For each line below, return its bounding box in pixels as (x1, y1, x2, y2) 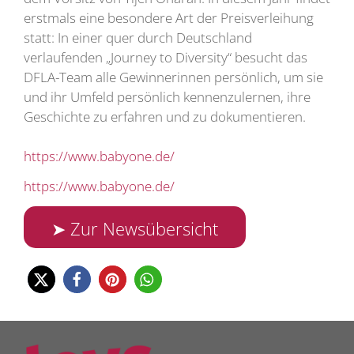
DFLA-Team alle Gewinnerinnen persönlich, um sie (24, 67, 323, 86)
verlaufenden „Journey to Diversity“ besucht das (24, 47, 307, 66)
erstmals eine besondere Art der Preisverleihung (24, 8, 314, 27)
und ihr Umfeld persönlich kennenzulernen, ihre (24, 87, 311, 106)
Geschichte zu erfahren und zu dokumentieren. (24, 107, 306, 126)
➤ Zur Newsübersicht (51, 217, 219, 241)
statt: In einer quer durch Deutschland (24, 28, 252, 47)
